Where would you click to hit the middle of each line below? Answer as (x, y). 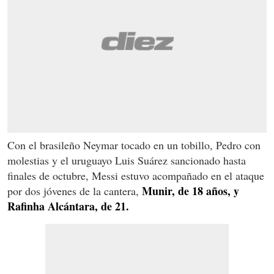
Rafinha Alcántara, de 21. (68, 206)
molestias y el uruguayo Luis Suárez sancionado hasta (127, 161)
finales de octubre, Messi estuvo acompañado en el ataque (136, 176)
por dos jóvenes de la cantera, (75, 191)
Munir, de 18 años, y (191, 191)
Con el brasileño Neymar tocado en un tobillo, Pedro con (134, 145)
